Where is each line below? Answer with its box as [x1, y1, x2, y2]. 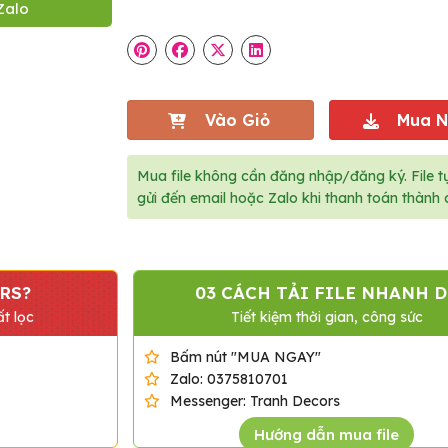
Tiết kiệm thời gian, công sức [230, 307, 423, 326]
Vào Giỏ [204, 109, 270, 130]
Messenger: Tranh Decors [169, 391, 340, 410]
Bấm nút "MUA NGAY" [169, 347, 321, 366]
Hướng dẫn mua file [254, 424, 400, 444]
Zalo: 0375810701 [169, 369, 288, 388]
